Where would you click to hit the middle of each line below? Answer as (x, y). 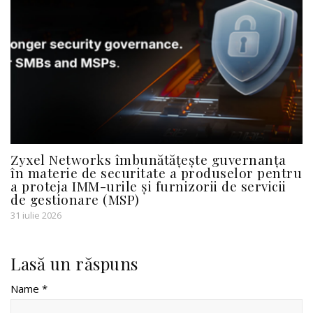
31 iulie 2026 (36, 215)
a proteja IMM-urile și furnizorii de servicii (148, 185)
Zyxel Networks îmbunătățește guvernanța (148, 159)
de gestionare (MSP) (75, 199)
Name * (29, 288)
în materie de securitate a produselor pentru (156, 172)
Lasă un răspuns (74, 263)
